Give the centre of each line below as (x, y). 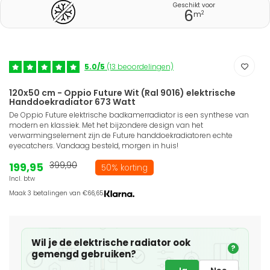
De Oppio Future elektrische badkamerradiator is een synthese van (129, 115)
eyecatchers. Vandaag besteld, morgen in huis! (94, 146)
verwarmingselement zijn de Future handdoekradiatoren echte (121, 136)
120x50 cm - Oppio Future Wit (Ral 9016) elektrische (122, 93)
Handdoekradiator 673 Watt (72, 102)
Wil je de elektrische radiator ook (111, 243)
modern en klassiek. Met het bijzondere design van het (106, 125)
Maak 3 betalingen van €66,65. (57, 193)
